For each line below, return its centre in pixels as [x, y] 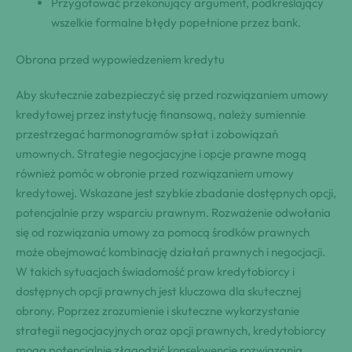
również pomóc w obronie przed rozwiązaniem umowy [155, 174]
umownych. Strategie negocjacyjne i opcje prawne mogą [161, 154]
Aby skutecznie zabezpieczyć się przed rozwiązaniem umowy [172, 95]
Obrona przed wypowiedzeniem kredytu [120, 60]
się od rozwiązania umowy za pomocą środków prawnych [163, 233]
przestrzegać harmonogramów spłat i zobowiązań [147, 134]
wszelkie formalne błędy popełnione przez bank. [176, 22]
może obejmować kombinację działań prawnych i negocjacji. [170, 252]
